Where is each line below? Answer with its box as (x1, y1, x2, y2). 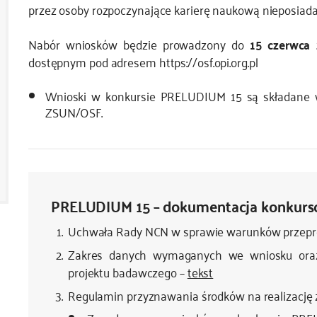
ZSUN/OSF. (45, 100, 103, 124)
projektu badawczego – (67, 260, 188, 284)
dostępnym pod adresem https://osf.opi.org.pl (28, 50, 258, 74)
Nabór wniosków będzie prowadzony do (28, 33, 250, 56)
